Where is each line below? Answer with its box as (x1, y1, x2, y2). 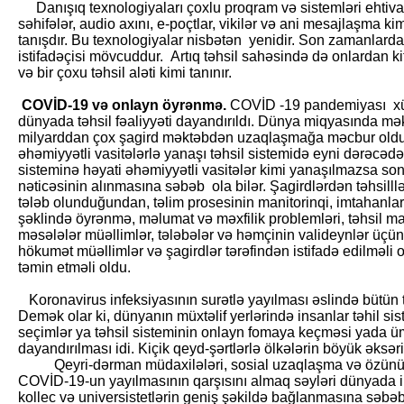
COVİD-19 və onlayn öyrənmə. (22, 97, 230, 113)
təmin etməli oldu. (18, 260, 131, 275)
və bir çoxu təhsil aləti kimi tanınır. (18, 65, 232, 80)
